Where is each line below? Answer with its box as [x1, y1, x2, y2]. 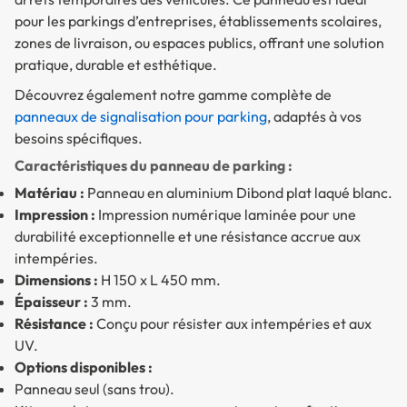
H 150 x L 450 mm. [98, 271, 221, 290]
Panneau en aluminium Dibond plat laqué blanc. [84, 184, 392, 203]
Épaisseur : [15, 293, 88, 312]
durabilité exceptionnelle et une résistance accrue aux [15, 227, 361, 246]
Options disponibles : [15, 358, 153, 377]
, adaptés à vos [267, 107, 362, 126]
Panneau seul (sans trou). [15, 380, 174, 399]
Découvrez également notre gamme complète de [15, 85, 332, 104]
